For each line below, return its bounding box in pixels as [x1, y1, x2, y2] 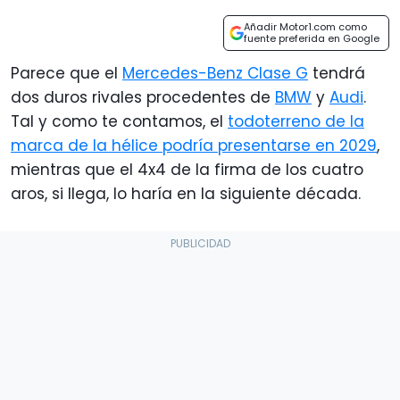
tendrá [308, 62, 365, 85]
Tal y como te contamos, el [11, 111, 228, 133]
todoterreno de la [228, 111, 364, 133]
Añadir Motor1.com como [244, 20, 367, 35]
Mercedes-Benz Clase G [122, 62, 308, 85]
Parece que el [11, 62, 122, 85]
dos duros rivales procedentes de [11, 87, 275, 109]
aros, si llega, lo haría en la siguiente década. [11, 183, 361, 205]
